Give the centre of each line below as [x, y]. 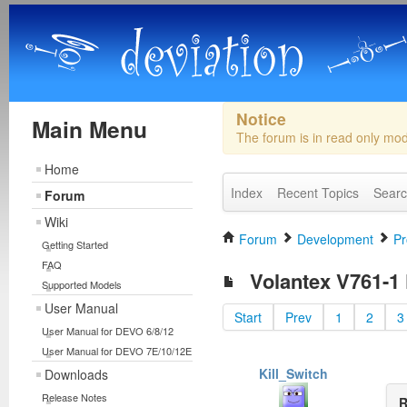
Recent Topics [318, 193]
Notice [261, 119]
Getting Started [75, 244]
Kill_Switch [294, 373]
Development [335, 239]
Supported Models [82, 284]
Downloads [76, 374]
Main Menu [89, 129]
